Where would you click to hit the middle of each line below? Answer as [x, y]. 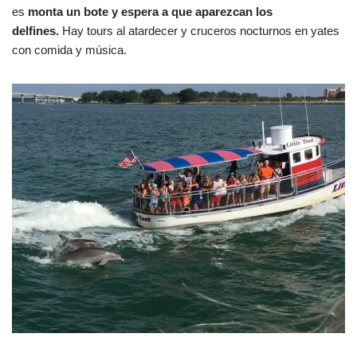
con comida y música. [69, 49]
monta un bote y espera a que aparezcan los [150, 11]
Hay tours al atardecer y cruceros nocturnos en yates [199, 30]
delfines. [35, 30]
